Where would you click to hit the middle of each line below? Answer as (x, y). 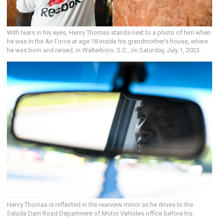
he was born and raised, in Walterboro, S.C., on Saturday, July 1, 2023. (104, 50)
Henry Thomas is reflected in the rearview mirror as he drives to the (100, 205)
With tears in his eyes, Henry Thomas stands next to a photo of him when (109, 33)
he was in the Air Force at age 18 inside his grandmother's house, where (107, 41)
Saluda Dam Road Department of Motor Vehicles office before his (100, 213)
